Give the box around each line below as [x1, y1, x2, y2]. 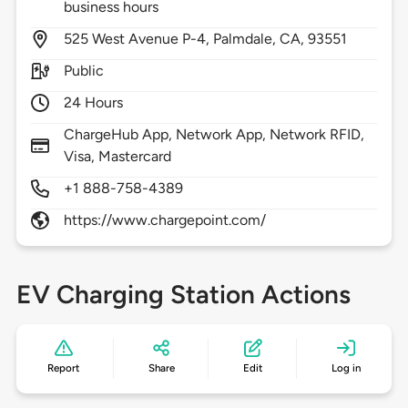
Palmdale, [213, 30, 280, 48]
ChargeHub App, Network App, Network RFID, [63, 126, 365, 144]
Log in [331, 362, 361, 375]
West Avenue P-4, [91, 30, 214, 48]
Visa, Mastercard [63, 148, 172, 166]
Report [47, 362, 80, 375]
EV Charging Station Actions [15, 279, 351, 311]
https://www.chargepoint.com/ [63, 211, 267, 229]
